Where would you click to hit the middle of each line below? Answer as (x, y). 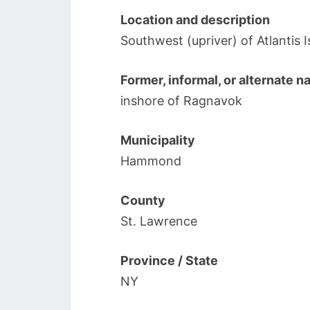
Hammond (151, 161)
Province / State (169, 261)
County (143, 200)
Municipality (158, 140)
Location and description (195, 20)
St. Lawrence (159, 221)
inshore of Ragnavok (181, 101)
